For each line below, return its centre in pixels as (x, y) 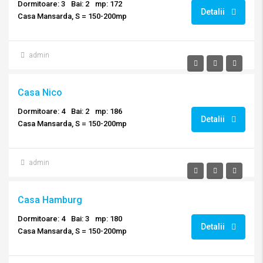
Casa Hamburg (50, 200)
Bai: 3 (80, 219)
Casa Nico (40, 92)
